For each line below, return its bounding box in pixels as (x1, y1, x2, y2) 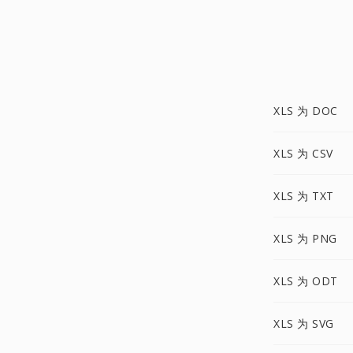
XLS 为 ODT (273, 273, 338, 288)
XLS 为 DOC (273, 103, 338, 118)
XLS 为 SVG (273, 316, 334, 331)
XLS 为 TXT (273, 188, 334, 203)
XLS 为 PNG (273, 231, 337, 246)
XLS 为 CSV (273, 146, 333, 161)
